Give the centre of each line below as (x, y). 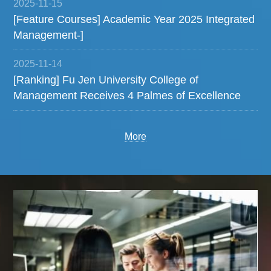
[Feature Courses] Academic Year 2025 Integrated (134, 20)
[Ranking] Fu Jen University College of (106, 80)
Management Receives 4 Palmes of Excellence (127, 96)
